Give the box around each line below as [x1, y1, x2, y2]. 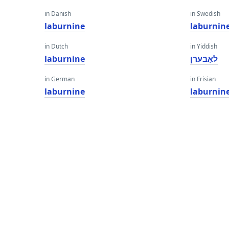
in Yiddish [190, 42, 218, 51]
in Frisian [190, 75, 216, 83]
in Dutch [44, 42, 68, 51]
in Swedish [190, 9, 221, 18]
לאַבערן [190, 53, 218, 64]
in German [44, 75, 75, 83]
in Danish [44, 9, 71, 18]
